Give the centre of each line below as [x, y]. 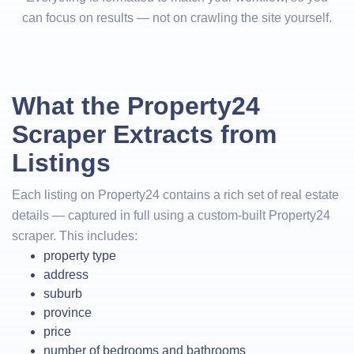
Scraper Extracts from [144, 134]
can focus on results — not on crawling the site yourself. [177, 18]
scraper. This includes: [75, 236]
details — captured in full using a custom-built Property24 [171, 215]
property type [80, 256]
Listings [61, 163]
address [66, 275]
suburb [63, 294]
